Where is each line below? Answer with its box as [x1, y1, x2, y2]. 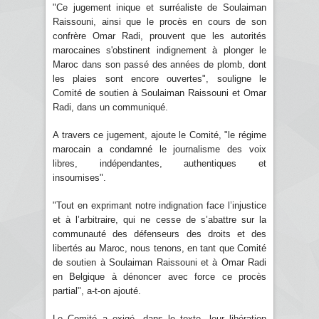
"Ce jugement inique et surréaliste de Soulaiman [53, 1, 266, 13]
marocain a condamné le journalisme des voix [53, 143, 266, 155]
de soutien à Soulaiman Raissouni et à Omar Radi [53, 256, 266, 268]
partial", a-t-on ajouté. [53, 285, 144, 296]
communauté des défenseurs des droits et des [53, 228, 266, 239]
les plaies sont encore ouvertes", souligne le [53, 73, 266, 84]
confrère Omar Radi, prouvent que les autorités [53, 30, 266, 41]
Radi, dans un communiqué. [53, 101, 168, 113]
